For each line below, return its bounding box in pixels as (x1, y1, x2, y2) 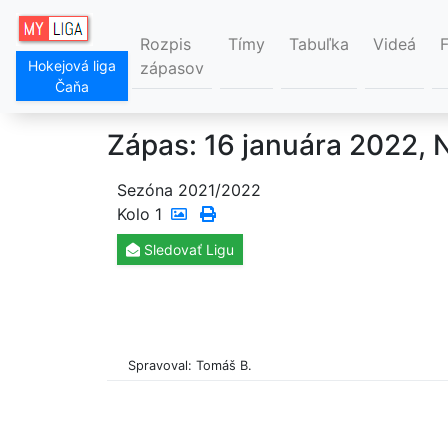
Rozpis (140, 34, 191, 55)
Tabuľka (289, 34, 349, 55)
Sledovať (140, 241, 206, 259)
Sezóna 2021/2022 (117, 180, 261, 201)
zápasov (140, 58, 204, 79)
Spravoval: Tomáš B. (127, 358, 252, 374)
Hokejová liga (28, 57, 116, 75)
